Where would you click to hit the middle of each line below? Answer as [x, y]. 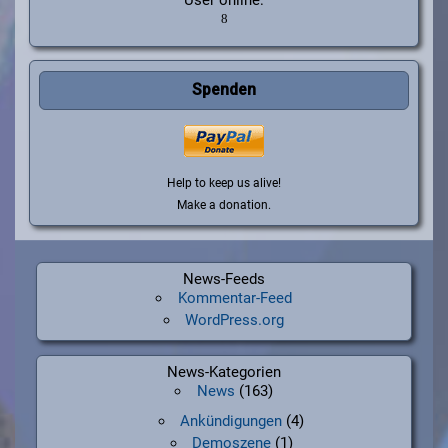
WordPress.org [235, 320]
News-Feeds [224, 279]
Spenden [224, 90]
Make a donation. [224, 205]
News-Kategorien [224, 372]
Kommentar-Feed [234, 298]
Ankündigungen [231, 420]
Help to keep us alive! [224, 183]
